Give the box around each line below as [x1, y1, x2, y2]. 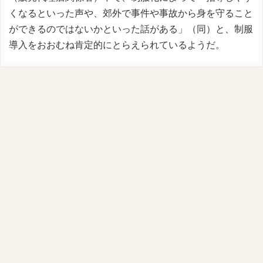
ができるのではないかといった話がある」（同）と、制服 [9, 23, 253, 35]
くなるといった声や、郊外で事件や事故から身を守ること [9, 8, 253, 19]
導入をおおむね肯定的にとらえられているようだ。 [9, 39, 225, 50]
